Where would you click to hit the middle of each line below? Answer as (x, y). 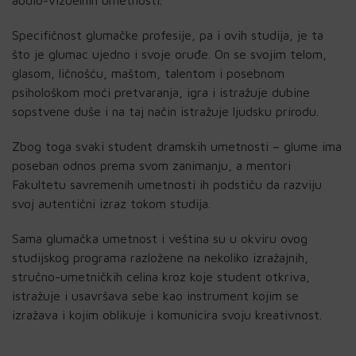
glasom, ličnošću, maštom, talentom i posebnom (148, 73)
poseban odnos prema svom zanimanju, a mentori (151, 165)
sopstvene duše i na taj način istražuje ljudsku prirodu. (165, 111)
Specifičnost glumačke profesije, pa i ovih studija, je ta (168, 35)
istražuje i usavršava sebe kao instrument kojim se (155, 295)
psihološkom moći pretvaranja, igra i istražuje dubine (161, 92)
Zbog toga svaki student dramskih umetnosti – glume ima (177, 146)
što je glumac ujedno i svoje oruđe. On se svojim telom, (169, 54)
